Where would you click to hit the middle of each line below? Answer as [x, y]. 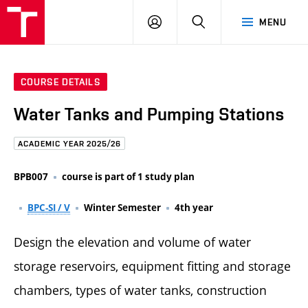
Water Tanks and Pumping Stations [149, 114]
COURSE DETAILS [60, 82]
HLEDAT [223, 21]
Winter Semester [122, 207]
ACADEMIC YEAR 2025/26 [70, 144]
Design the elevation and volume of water [132, 242]
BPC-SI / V [49, 207]
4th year [194, 207]
